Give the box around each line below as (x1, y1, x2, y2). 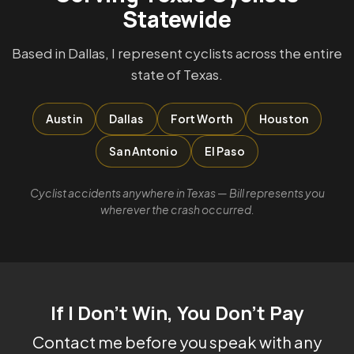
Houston (259, 111, 309, 126)
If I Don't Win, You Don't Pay (51, 299, 303, 326)
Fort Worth (170, 111, 233, 126)
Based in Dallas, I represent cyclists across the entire (12, 44, 342, 62)
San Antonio (109, 144, 178, 159)
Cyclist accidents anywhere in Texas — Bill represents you (29, 186, 325, 201)
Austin (45, 111, 82, 126)
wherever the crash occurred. (100, 202, 254, 217)
